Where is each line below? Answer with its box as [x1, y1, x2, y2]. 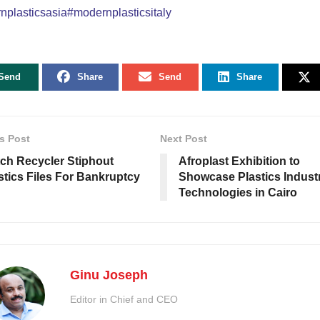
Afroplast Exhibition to [179, 154, 300, 167]
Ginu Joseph [69, 267, 148, 282]
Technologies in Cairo [179, 186, 297, 199]
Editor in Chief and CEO [69, 293, 178, 305]
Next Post [160, 132, 207, 144]
